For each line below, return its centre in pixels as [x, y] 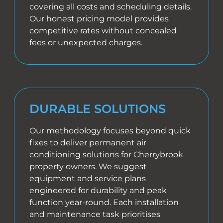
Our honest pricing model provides [99, 18]
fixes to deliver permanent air [88, 142]
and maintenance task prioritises [95, 214]
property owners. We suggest [88, 166]
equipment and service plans [88, 178]
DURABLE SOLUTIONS [98, 109]
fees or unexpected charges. [86, 42]
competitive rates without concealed [103, 30]
